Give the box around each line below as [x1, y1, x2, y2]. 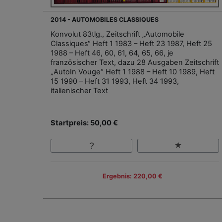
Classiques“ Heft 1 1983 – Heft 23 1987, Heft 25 [51, 39, 212, 48]
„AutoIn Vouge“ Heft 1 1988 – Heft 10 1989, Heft [51, 67, 215, 76]
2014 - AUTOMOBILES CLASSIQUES [51, 15, 159, 23]
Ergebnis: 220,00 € [102, 172, 163, 180]
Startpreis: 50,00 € [51, 118, 118, 127]
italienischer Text [51, 86, 108, 95]
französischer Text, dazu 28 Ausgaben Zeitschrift [51, 57, 219, 67]
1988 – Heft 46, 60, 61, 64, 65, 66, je [51, 48, 173, 57]
